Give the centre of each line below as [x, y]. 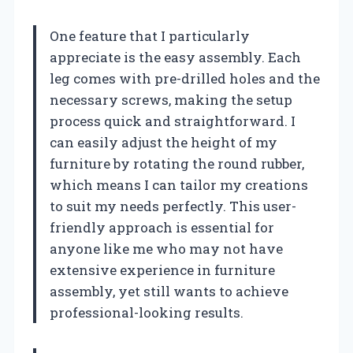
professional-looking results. [147, 312]
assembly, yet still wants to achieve [169, 291]
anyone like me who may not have [166, 248]
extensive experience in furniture [162, 269]
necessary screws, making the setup [171, 99]
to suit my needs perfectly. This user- [173, 206]
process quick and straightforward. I [173, 121]
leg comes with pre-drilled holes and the [185, 78]
